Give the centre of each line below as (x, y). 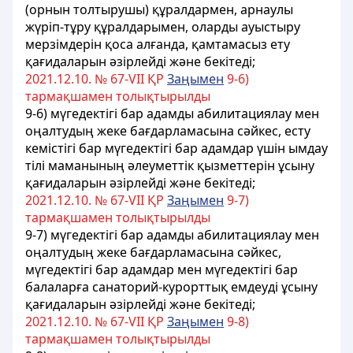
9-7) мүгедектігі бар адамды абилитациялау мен (172, 235)
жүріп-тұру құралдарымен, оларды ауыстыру (163, 27)
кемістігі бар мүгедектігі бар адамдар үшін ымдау (176, 148)
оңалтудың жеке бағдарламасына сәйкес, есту (168, 131)
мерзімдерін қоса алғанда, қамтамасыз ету (158, 44)
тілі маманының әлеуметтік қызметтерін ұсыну (170, 165)
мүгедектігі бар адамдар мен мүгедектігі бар (162, 269)
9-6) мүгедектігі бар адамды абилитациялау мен (172, 113)
